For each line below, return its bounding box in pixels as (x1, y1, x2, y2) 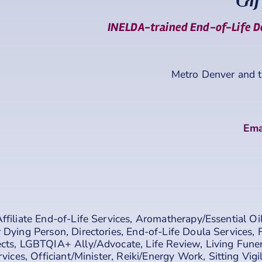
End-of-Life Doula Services (126, 224, 253, 239)
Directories (71, 224, 121, 239)
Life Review (146, 236, 201, 251)
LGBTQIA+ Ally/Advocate (19, 236, 141, 251)
